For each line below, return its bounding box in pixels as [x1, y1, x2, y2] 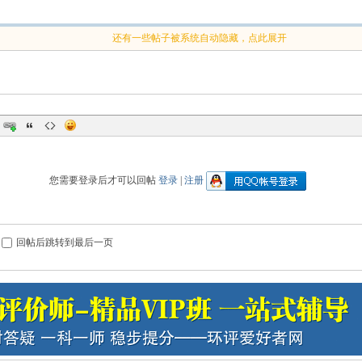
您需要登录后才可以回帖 [48, 175, 158, 186]
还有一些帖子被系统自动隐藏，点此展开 [112, 32, 287, 44]
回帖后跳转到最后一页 [16, 236, 113, 248]
